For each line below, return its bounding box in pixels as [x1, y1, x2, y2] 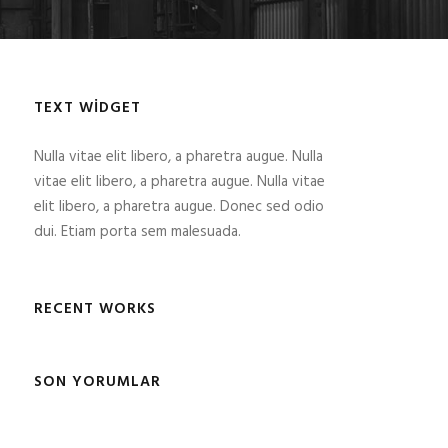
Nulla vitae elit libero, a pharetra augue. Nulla [33, 145, 323, 169]
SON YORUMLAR [33, 370, 161, 394]
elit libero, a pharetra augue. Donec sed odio [33, 195, 324, 219]
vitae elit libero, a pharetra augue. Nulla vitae [33, 170, 325, 194]
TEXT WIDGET [33, 96, 141, 120]
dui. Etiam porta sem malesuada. [33, 220, 241, 244]
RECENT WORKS [33, 297, 156, 321]
